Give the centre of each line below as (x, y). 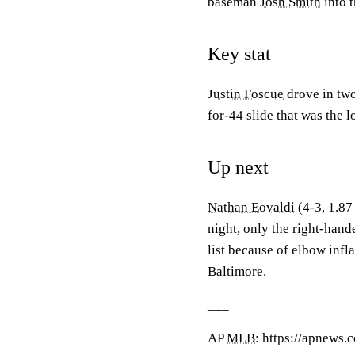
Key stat (239, 54)
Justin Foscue (246, 94)
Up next (238, 167)
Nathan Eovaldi (251, 207)
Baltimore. (237, 271)
